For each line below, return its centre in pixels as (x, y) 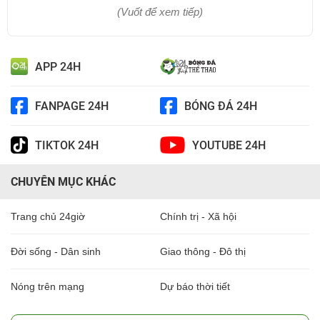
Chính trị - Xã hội (198, 217)
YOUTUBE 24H (229, 145)
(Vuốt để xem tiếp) (160, 12)
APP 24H (58, 66)
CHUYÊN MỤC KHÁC (63, 182)
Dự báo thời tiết (195, 287)
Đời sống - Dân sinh (56, 252)
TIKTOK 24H (67, 145)
